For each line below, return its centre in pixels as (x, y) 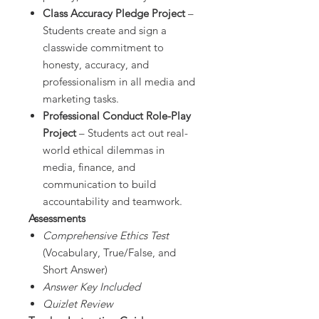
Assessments (57, 219)
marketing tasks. (81, 99)
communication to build (99, 184)
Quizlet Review (78, 304)
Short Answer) (75, 270)
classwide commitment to (103, 48)
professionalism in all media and (119, 82)
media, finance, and (89, 167)
